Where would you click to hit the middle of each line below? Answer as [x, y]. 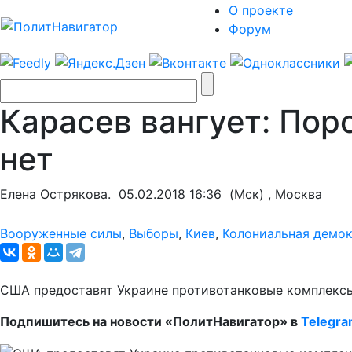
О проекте [261, 10]
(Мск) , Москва [272, 194]
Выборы [154, 233]
